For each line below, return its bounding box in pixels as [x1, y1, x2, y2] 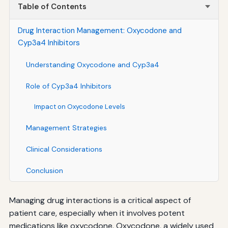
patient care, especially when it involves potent [9, 207, 185, 218]
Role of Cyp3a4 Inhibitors [25, 81, 111, 91]
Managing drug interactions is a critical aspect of [9, 194, 191, 206]
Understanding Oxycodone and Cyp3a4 [25, 60, 159, 69]
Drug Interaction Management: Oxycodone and [17, 25, 182, 36]
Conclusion [25, 165, 63, 175]
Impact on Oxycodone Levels [34, 102, 125, 111]
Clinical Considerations [25, 144, 102, 154]
